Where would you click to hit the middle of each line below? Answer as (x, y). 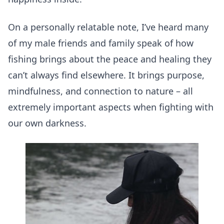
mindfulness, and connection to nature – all (100, 91)
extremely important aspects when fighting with (111, 107)
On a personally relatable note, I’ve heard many (108, 27)
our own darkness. (47, 123)
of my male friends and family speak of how (101, 43)
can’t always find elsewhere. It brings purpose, (106, 75)
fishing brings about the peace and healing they (110, 59)
